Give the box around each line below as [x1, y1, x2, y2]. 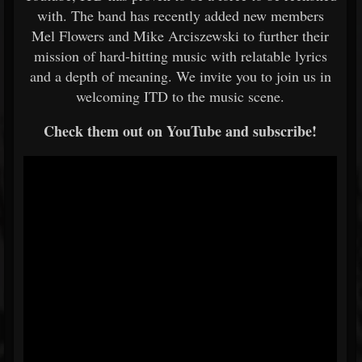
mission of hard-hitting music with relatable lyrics [33, 45, 327, 65]
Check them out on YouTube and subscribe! [44, 120, 317, 141]
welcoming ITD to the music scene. [76, 86, 284, 106]
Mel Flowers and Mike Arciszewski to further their [32, 25, 329, 45]
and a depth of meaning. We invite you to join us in [29, 65, 331, 86]
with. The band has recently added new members [36, 5, 324, 25]
